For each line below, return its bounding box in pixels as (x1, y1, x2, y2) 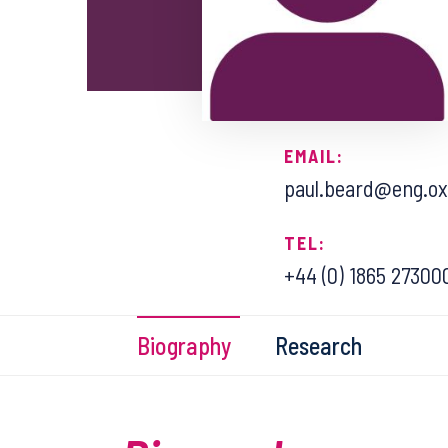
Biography (137, 331, 231, 360)
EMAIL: (283, 145, 344, 167)
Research (275, 331, 362, 360)
